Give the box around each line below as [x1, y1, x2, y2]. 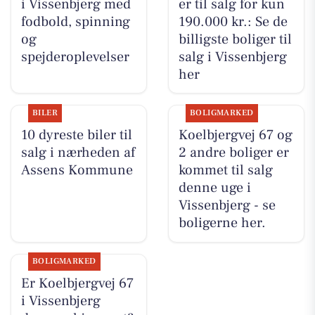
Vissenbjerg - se [178, 195, 276, 214]
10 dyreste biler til [20, 125, 132, 144]
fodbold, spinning [20, 12, 130, 31]
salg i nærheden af [20, 143, 135, 162]
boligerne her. [178, 213, 266, 232]
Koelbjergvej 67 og [178, 125, 292, 144]
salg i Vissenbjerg [178, 47, 287, 66]
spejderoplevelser [20, 47, 129, 66]
